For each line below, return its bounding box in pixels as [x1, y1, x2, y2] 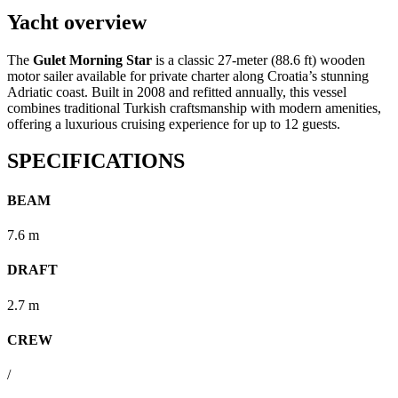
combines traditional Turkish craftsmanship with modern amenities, [7, 99, 381, 115]
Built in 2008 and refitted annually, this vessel [92, 84, 346, 99]
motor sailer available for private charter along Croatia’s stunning [7, 68, 369, 84]
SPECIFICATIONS [7, 149, 185, 173]
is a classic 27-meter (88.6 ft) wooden [152, 52, 365, 68]
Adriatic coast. [7, 84, 88, 99]
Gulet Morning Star [33, 52, 152, 68]
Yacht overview [7, 10, 147, 34]
